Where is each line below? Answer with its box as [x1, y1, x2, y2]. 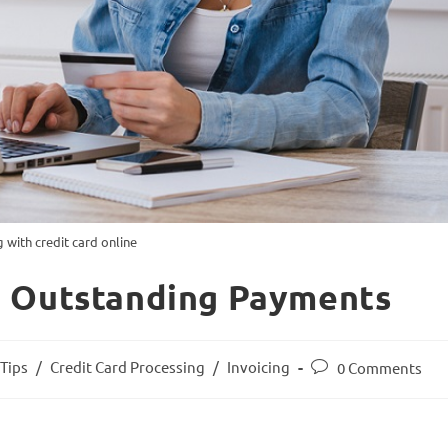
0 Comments [337, 357, 423, 377]
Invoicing [227, 356, 291, 376]
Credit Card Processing [50, 356, 206, 376]
